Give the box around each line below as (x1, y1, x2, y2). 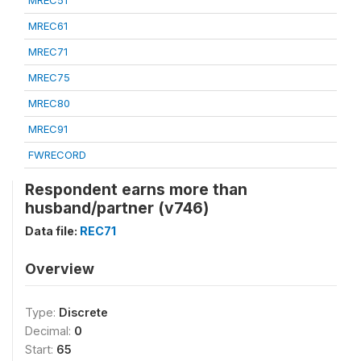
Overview (25, 260, 94, 277)
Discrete (59, 305, 108, 319)
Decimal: (25, 324, 74, 338)
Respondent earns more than (25, 180, 247, 199)
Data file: (25, 224, 80, 238)
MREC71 (28, 45, 68, 58)
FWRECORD (28, 148, 86, 161)
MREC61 (28, 19, 68, 32)
